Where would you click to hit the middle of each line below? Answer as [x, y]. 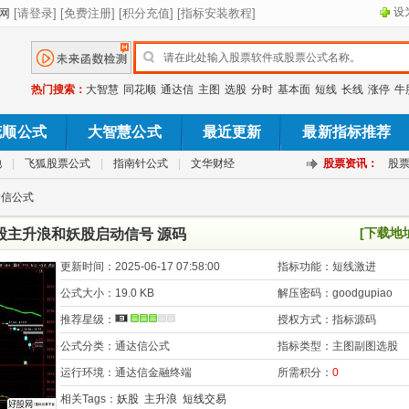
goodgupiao [362, 293]
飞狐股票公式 [58, 163]
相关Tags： [89, 399]
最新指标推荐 [347, 132]
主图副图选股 [365, 346]
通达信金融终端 [153, 372]
